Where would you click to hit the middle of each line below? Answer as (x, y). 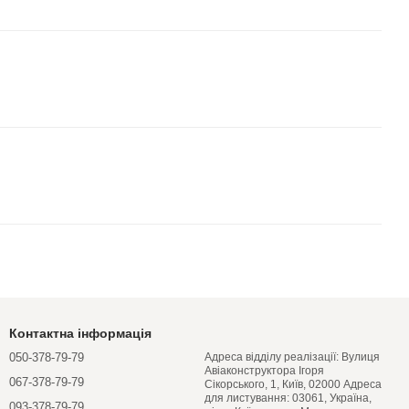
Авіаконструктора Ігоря (264, 371)
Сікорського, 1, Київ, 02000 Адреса (274, 384)
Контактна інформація (80, 333)
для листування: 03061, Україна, (288, 398)
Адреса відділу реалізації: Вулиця (292, 357)
